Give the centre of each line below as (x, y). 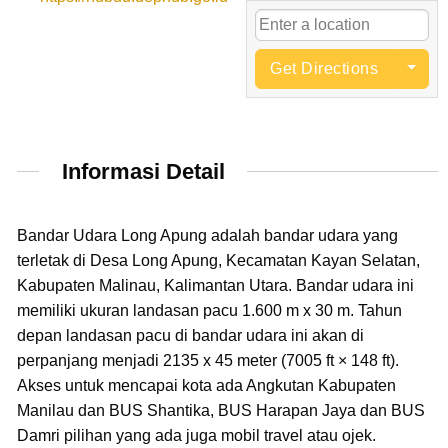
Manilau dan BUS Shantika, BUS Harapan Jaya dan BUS (220, 410)
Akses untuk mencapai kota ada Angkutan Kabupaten (206, 385)
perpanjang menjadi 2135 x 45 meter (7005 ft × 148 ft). (207, 360)
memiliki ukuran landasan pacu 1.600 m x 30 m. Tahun (209, 310)
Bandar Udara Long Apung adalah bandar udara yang (207, 235)
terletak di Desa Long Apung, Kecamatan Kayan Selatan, (218, 260)
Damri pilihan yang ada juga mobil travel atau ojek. (196, 435)
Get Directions (324, 68)
